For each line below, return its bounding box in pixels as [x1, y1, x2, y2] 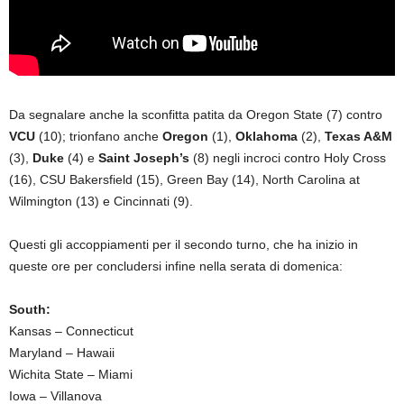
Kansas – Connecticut [9, 323, 133, 338]
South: [9, 301, 50, 317]
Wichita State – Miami [9, 366, 133, 381]
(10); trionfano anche [35, 128, 162, 143]
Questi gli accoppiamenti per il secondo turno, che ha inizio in [9, 236, 358, 252]
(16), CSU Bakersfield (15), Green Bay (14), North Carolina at [9, 171, 360, 187]
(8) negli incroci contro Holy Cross [189, 150, 386, 165]
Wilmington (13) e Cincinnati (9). [9, 193, 193, 208]
